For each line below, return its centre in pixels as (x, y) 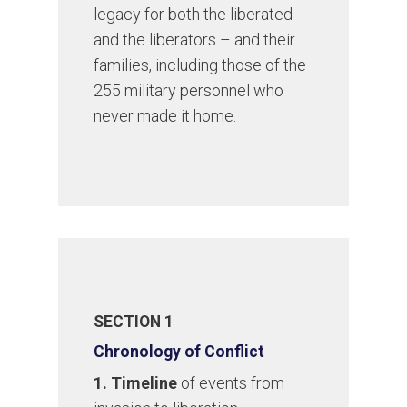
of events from (231, 383)
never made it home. (165, 116)
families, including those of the (200, 65)
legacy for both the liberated (194, 15)
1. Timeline (136, 383)
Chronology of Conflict (179, 352)
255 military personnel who (189, 91)
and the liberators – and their (195, 40)
